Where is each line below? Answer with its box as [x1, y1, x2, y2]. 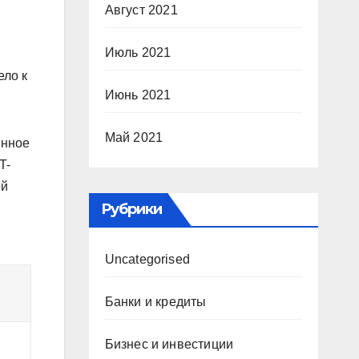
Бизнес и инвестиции [104, 337, 234, 351]
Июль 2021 [104, 46, 171, 59]
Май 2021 [104, 131, 163, 144]
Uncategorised [104, 252, 191, 266]
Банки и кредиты [104, 295, 207, 309]
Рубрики [100, 200, 163, 218]
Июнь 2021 [104, 88, 171, 102]
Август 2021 [104, 3, 178, 17]
